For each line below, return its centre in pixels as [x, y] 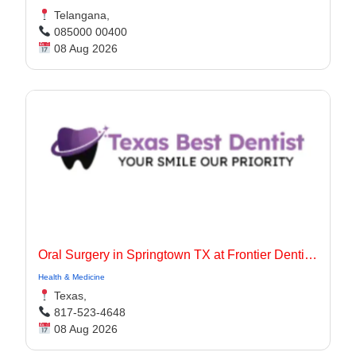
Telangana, [80, 15]
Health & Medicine [72, 277]
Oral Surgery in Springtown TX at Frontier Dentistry [311, 255]
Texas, [68, 296]
